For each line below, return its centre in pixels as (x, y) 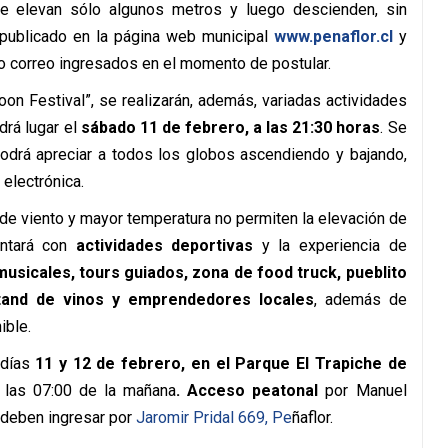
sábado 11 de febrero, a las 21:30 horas (230, 127)
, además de (360, 299)
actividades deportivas (168, 245)
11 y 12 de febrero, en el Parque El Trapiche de (221, 363)
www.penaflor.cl (333, 36)
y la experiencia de (334, 245)
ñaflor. (312, 417)
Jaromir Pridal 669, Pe (213, 417)
